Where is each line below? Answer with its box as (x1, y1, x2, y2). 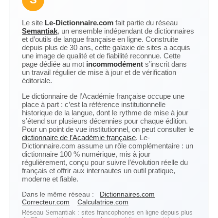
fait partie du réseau (113, 18, 178, 27)
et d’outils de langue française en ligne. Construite (22, 35, 178, 43)
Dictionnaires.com (100, 190, 155, 198)
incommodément (86, 60, 143, 68)
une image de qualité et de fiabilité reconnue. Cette (22, 52, 181, 60)
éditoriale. (22, 76, 52, 85)
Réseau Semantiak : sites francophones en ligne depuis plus (22, 209, 193, 216)
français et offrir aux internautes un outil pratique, (22, 166, 175, 175)
